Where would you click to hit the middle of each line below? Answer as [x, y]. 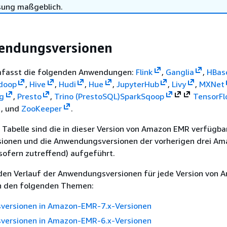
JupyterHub [138, 84]
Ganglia [180, 72]
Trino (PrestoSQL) [87, 96]
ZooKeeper [42, 108]
